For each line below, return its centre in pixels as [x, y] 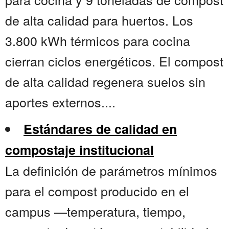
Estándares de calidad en [100, 129]
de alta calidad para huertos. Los [99, 20]
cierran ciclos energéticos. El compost [114, 61]
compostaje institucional [79, 150]
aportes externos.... [60, 102]
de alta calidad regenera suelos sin [105, 82]
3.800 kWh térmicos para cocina [98, 41]
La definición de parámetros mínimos [111, 170]
